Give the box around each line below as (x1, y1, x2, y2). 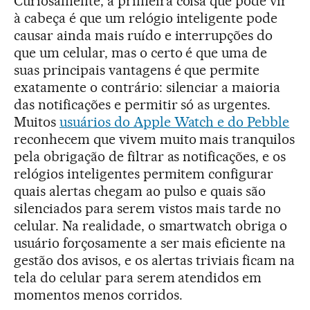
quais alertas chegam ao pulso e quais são (14, 183, 266, 200)
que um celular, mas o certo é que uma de (14, 44, 268, 62)
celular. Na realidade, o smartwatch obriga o (14, 217, 288, 235)
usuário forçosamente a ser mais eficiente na (14, 235, 286, 252)
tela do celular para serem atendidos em (14, 269, 262, 286)
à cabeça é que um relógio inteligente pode (14, 10, 278, 27)
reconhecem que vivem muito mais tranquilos (14, 131, 295, 148)
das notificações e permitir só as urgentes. (14, 96, 271, 113)
